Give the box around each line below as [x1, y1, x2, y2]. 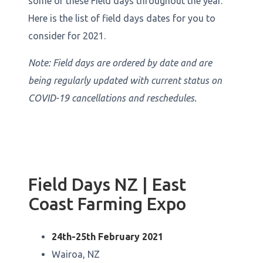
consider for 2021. [28, 31, 106, 41]
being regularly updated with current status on [28, 75, 222, 86]
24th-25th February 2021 [52, 231, 163, 242]
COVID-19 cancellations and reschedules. [28, 93, 197, 103]
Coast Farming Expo [28, 194, 186, 214]
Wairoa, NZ [52, 249, 100, 259]
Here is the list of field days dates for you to [28, 13, 215, 23]
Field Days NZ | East [28, 174, 186, 194]
